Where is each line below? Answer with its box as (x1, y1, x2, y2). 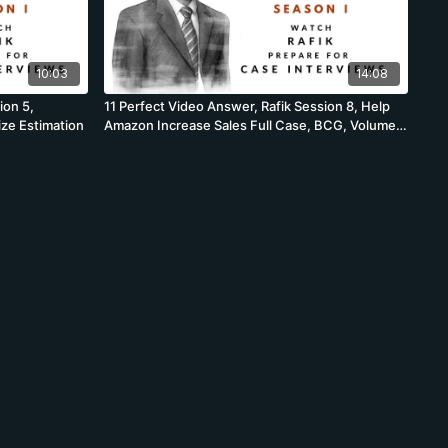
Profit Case (103, 136, 173, 153)
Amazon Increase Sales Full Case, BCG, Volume (103, 117, 396, 134)
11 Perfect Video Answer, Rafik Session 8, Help (103, 98, 390, 115)
